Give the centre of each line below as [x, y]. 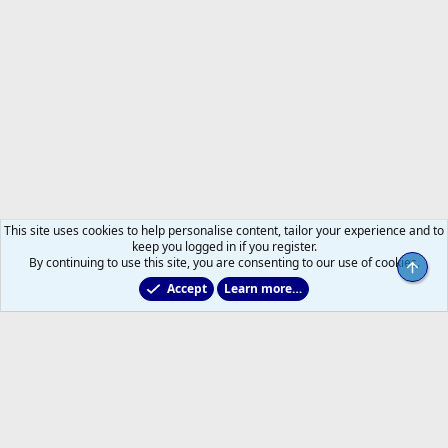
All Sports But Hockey [89, 304]
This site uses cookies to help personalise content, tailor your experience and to [224, 230]
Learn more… [262, 288]
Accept [186, 288]
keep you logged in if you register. [224, 246]
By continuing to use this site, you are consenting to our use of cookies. [224, 262]
